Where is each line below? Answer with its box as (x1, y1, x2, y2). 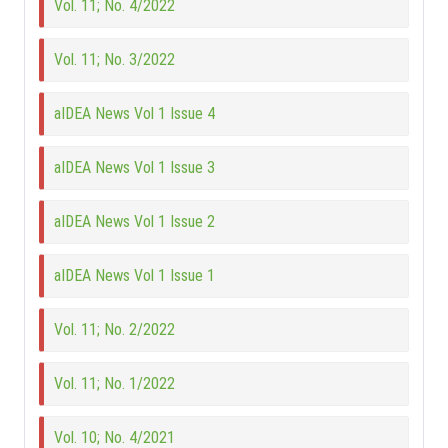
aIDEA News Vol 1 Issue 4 (54, 104, 216, 124)
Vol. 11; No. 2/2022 (54, 320, 176, 340)
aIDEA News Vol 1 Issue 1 (54, 266, 216, 286)
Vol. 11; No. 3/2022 (54, 50, 176, 70)
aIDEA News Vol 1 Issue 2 (54, 212, 216, 232)
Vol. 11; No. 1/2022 (54, 374, 176, 394)
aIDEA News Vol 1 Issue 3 (54, 158, 216, 178)
